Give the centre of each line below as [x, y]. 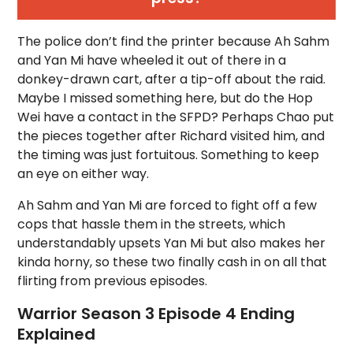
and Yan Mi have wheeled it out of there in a [152, 61]
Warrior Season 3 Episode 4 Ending [156, 314]
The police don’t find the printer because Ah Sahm [174, 42]
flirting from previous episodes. [113, 281]
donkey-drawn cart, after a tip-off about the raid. [172, 80]
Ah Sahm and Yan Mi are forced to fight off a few [167, 206]
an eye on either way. [84, 174]
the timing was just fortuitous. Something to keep [169, 155]
